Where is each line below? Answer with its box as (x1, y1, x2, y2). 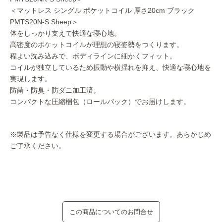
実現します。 (10, 75, 52, 83)
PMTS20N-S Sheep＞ (10, 18, 78, 26)
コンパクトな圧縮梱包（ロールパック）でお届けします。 (10, 98, 190, 106)
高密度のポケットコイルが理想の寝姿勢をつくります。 (10, 41, 183, 49)
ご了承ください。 (10, 142, 65, 150)
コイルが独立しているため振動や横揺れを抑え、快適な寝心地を (10, 63, 211, 72)
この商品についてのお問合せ (69, 208, 153, 216)
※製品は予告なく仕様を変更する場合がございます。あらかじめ (10, 130, 211, 139)
